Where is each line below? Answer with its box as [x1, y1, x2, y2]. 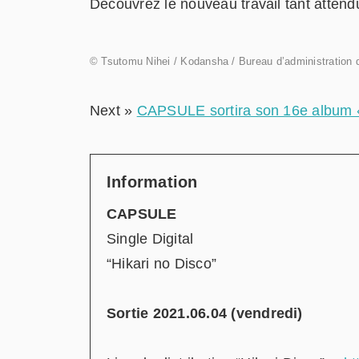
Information [107, 172, 198, 191]
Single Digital [107, 230, 194, 247]
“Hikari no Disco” [107, 255, 217, 272]
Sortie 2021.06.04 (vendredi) [107, 305, 303, 321]
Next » [90, 103, 137, 119]
